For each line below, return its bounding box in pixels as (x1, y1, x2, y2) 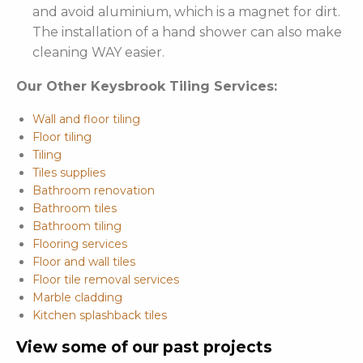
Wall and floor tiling (32, 112, 140, 127)
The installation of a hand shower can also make (32, 24, 342, 41)
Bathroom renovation (32, 183, 155, 199)
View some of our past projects (16, 338, 272, 357)
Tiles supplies (32, 165, 105, 181)
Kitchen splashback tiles (32, 308, 167, 323)
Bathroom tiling (32, 219, 122, 234)
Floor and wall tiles (32, 254, 135, 270)
